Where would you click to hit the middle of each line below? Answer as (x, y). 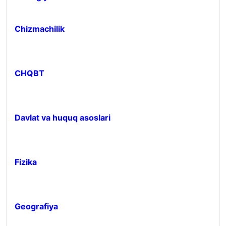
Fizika (26, 162)
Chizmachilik (40, 29)
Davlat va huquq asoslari (63, 118)
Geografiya (36, 206)
